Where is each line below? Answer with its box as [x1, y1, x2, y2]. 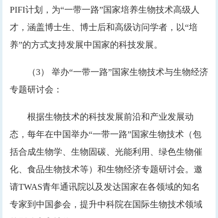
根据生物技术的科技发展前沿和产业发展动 [27, 112, 194, 122]
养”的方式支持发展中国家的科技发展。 [10, 40, 163, 50]
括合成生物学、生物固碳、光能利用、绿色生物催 [10, 147, 202, 157]
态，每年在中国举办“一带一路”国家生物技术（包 [10, 129, 201, 139]
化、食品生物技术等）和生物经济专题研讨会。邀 [10, 164, 202, 174]
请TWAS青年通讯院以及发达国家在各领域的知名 [10, 182, 200, 192]
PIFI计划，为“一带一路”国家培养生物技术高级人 [10, 5, 200, 15]
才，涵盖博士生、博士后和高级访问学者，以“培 [10, 22, 198, 32]
